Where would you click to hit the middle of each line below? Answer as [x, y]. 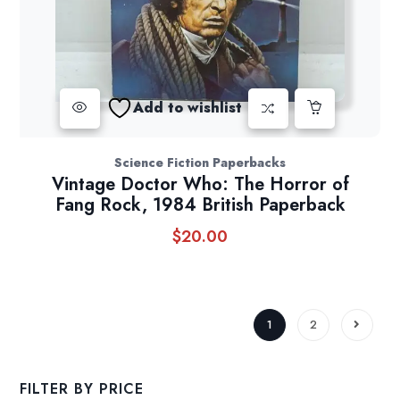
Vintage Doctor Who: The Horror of [200, 184]
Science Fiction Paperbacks [200, 162]
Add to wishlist [187, 108]
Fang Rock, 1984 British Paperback [200, 204]
